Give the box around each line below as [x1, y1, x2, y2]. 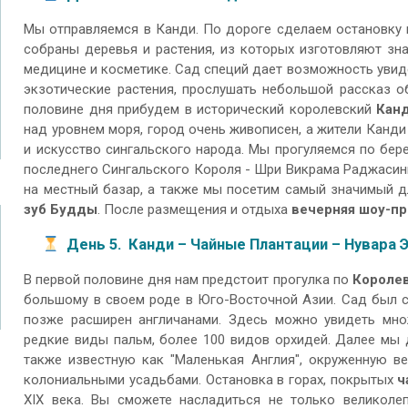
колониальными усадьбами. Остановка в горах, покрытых [24, 372, 398, 389]
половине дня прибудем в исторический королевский [24, 101, 377, 118]
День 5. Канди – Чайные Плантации [66, 235, 331, 253]
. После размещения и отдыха [97, 201, 292, 219]
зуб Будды [24, 201, 98, 219]
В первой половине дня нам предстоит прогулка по [24, 271, 352, 289]
